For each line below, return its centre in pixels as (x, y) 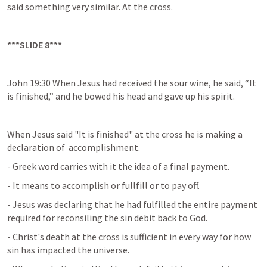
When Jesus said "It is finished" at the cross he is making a (125, 134)
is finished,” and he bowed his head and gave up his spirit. (121, 96)
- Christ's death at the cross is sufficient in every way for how (129, 237)
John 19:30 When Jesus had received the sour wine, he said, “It (132, 83)
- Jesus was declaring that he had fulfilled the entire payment (132, 204)
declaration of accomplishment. (74, 147)
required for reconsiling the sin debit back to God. (107, 218)
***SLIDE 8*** (35, 45)
